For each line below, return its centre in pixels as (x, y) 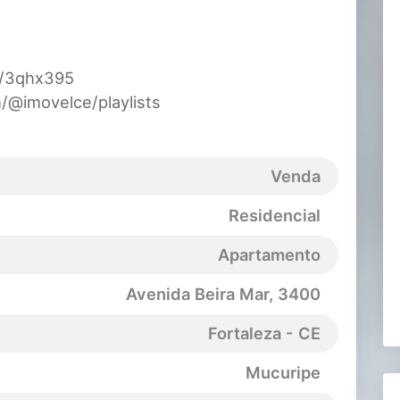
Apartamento (269, 255)
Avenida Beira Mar (197, 294)
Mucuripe (283, 373)
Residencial (275, 216)
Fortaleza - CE (264, 333)
